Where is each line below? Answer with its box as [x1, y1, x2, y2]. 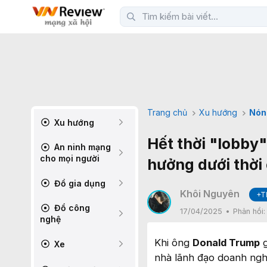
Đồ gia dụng [52, 178, 105, 188]
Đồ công [52, 203, 90, 213]
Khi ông [154, 237, 193, 249]
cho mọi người [40, 153, 100, 163]
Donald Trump [193, 237, 260, 249]
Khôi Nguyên [180, 188, 240, 200]
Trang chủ [147, 107, 187, 117]
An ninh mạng [52, 142, 111, 152]
